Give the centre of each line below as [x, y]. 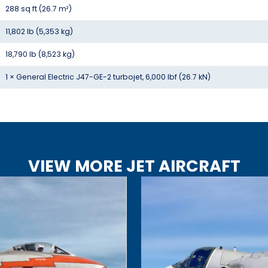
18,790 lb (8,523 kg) [40, 54]
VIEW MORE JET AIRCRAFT [134, 166]
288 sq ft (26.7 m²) [39, 9]
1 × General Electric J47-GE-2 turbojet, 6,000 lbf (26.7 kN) [108, 77]
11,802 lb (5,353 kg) [39, 32]
